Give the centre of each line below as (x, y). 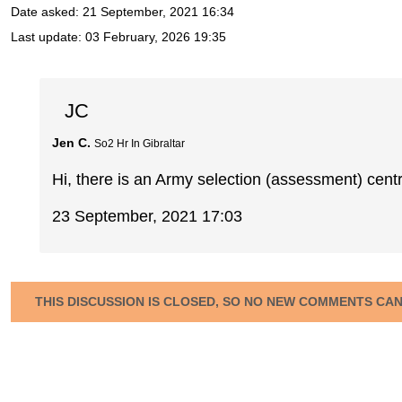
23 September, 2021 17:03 (148, 216)
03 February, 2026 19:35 (156, 37)
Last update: (48, 37)
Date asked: (47, 12)
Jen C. (72, 142)
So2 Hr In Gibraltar (140, 143)
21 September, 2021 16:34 (158, 12)
